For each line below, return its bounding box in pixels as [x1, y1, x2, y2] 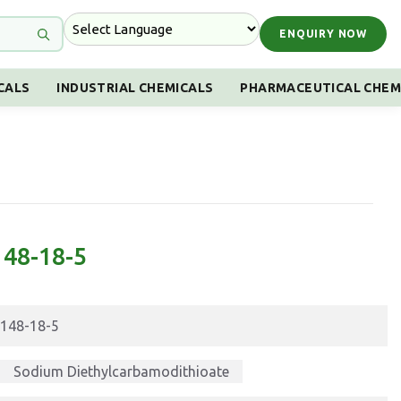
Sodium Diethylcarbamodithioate [13, 363, 229, 380]
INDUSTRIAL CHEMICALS [56, 81, 214, 95]
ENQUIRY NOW [279, 28, 367, 39]
